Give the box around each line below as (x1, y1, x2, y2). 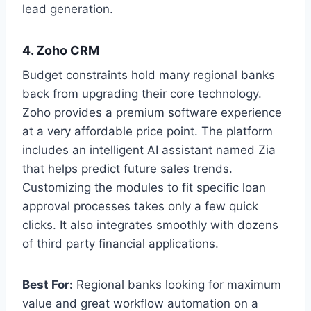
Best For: (22, 277, 73, 292)
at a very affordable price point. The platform (22, 124, 273, 138)
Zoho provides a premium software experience (22, 105, 282, 119)
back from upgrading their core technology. (22, 86, 262, 101)
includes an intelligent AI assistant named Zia (22, 142, 276, 157)
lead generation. (22, 1, 113, 16)
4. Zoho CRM (22, 42, 99, 58)
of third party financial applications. (22, 236, 219, 251)
